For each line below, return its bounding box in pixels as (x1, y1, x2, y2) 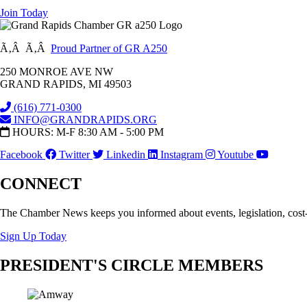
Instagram (160, 149, 203, 161)
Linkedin (106, 149, 145, 161)
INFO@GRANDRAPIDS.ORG (14, 114, 157, 126)
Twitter (59, 149, 90, 161)
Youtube (217, 149, 254, 161)
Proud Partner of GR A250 (51, 42, 167, 55)
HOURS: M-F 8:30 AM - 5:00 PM (12, 126, 164, 138)
